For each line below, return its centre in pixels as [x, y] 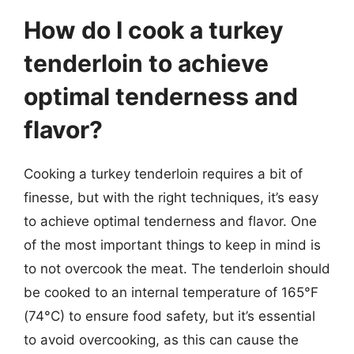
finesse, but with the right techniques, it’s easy [171, 197]
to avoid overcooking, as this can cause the [161, 339]
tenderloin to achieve [146, 63]
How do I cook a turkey [154, 30]
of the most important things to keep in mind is [172, 245]
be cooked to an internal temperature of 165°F [171, 292]
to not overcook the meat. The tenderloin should [177, 268]
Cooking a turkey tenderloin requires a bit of [163, 173]
